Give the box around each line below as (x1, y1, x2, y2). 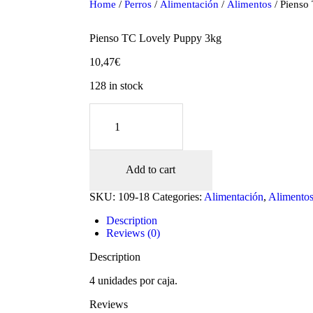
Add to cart (126, 163, 176, 176)
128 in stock (89, 80, 143, 92)
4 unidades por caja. (89, 274, 177, 286)
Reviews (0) (105, 226, 160, 239)
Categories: (152, 190, 204, 203)
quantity (89, 166, 125, 179)
